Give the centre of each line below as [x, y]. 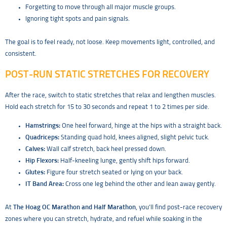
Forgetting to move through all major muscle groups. [101, 8]
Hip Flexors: [42, 161]
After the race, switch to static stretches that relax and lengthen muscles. [110, 95]
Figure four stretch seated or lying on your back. [114, 173]
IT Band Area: [45, 184]
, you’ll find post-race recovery [179, 208]
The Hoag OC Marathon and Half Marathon [74, 208]
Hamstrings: [43, 126]
